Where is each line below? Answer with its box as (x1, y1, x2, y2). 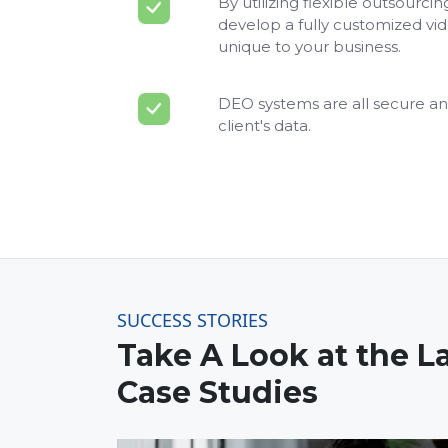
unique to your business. (218, 37, 402, 57)
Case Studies (117, 374, 318, 412)
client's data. (218, 116, 312, 136)
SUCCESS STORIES (117, 308, 268, 333)
